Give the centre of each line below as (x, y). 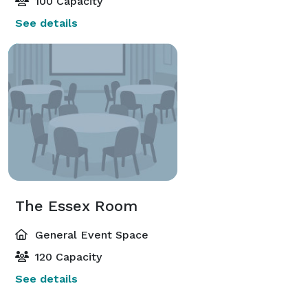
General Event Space (90, 234)
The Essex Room (76, 206)
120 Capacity (67, 256)
